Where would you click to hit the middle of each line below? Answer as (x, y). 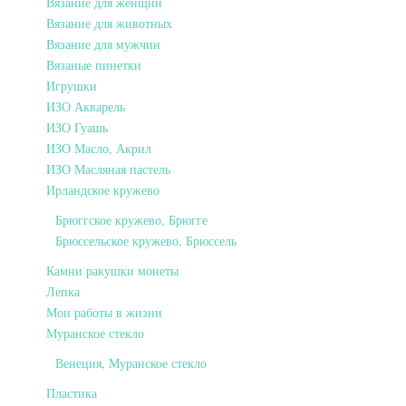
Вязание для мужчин (103, 43)
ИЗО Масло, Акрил (99, 148)
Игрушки (72, 85)
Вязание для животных (109, 23)
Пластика (72, 392)
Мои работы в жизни (104, 312)
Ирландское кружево (103, 189)
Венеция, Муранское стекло (131, 362)
